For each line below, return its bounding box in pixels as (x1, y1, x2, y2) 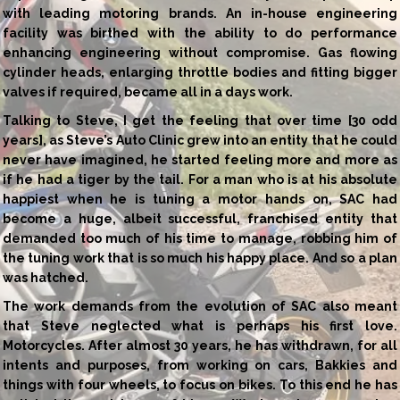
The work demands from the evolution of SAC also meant (3, 298, 397, 313)
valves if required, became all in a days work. (3, 84, 293, 99)
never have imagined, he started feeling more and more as (3, 152, 397, 167)
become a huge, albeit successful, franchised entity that (3, 211, 397, 226)
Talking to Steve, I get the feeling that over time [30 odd (3, 112, 397, 128)
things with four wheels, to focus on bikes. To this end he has (3, 377, 397, 392)
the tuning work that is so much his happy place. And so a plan (3, 250, 397, 265)
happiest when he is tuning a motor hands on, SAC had (3, 191, 397, 206)
